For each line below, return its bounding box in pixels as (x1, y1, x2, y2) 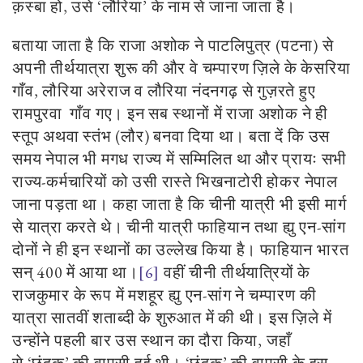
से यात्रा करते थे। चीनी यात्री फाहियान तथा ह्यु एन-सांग (12, 216, 346, 238)
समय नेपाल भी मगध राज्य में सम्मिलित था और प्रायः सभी (12, 148, 348, 170)
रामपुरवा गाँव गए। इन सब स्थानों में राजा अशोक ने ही (12, 103, 329, 125)
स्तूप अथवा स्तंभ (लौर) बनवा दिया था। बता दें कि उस (12, 126, 331, 147)
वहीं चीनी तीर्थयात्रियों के (160, 262, 311, 284)
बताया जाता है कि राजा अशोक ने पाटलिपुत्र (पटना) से (12, 35, 334, 57)
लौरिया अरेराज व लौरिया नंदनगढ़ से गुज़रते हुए (42, 80, 316, 102)
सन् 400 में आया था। (12, 262, 139, 284)
